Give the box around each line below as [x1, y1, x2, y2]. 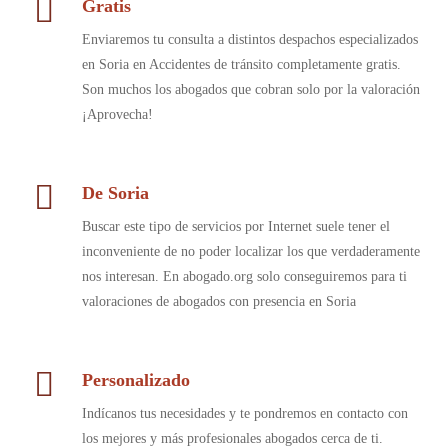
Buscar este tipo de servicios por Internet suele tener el [81, 219, 390, 234]
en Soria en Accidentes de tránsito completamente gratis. [81, 57, 401, 72]
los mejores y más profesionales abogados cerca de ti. [81, 431, 383, 446]
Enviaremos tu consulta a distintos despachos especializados [81, 32, 418, 47]
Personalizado [81, 370, 190, 390]
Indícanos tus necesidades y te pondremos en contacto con [81, 406, 408, 421]
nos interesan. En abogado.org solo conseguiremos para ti [81, 269, 407, 284]
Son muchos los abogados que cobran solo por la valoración [81, 82, 420, 97]
